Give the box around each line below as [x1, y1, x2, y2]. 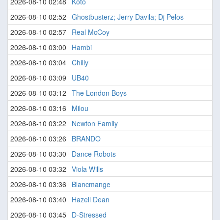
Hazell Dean [72, 194, 110, 205]
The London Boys [72, 88, 127, 98]
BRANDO [72, 134, 101, 144]
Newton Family [72, 118, 118, 129]
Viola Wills [72, 164, 103, 174]
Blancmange [72, 179, 110, 190]
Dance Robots [72, 149, 116, 159]
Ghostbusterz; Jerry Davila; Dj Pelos [72, 12, 184, 22]
